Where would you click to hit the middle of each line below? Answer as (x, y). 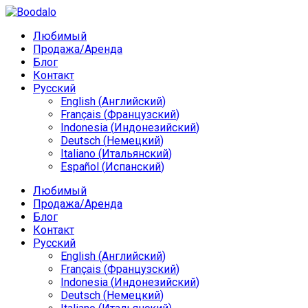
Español (80, 167)
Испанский (133, 167)
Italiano (78, 154)
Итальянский (135, 154)
